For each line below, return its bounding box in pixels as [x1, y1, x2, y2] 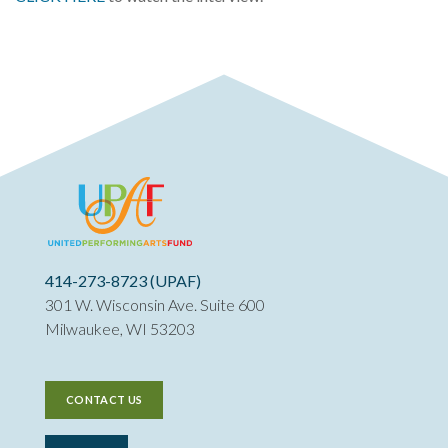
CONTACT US [66, 393, 143, 407]
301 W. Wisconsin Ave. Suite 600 [45, 295, 265, 315]
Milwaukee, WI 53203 [45, 319, 195, 339]
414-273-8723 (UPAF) [45, 271, 201, 291]
